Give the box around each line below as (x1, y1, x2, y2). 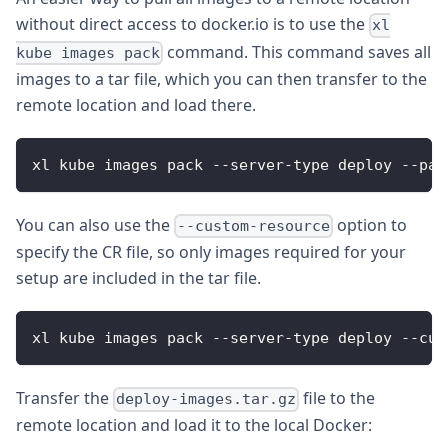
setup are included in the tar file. (16, 267, 261, 290)
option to (333, 213, 408, 236)
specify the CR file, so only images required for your (16, 241, 406, 264)
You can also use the (16, 213, 174, 236)
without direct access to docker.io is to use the (16, 13, 369, 36)
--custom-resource (177, 217, 331, 236)
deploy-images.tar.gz (116, 390, 297, 409)
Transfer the (16, 387, 113, 410)
